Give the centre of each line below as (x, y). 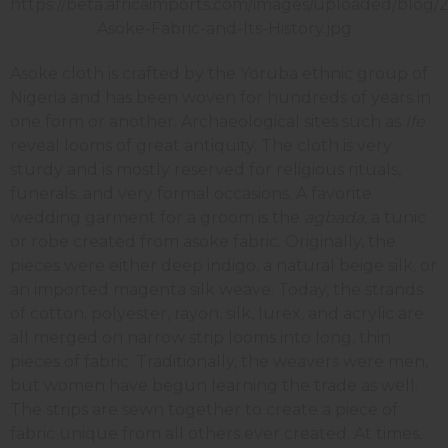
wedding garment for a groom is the (157, 217)
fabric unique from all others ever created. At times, (216, 433)
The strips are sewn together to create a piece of (204, 409)
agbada (334, 217)
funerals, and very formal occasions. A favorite (191, 193)
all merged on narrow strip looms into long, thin (200, 337)
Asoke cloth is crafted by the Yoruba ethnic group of (219, 73)
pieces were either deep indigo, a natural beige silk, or (223, 265)
